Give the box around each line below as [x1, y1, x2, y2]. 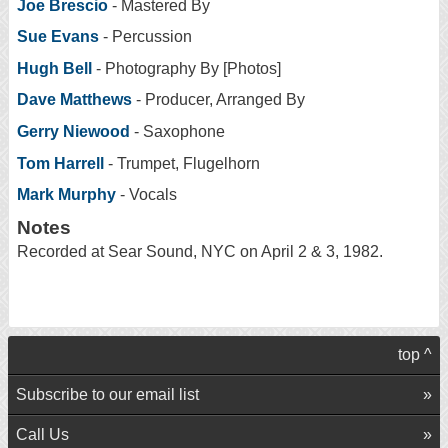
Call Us [16, 426, 69, 444]
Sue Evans [17, 28, 99, 46]
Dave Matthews [17, 91, 136, 109]
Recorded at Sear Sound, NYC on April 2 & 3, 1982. [17, 243, 383, 261]
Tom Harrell [17, 154, 104, 172]
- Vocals [116, 186, 177, 204]
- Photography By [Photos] [96, 59, 281, 77]
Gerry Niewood [17, 122, 130, 140]
